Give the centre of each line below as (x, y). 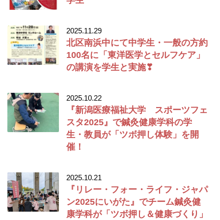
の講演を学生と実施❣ (110, 67)
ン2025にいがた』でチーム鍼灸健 (134, 202)
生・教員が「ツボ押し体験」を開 (133, 135)
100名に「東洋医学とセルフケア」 (136, 55)
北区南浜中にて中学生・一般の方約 (137, 43)
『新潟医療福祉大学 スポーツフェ (137, 110)
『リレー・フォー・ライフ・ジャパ (137, 190)
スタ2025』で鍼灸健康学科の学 (129, 122)
